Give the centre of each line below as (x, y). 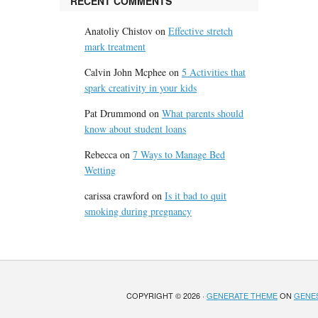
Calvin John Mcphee (125, 72)
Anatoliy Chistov (119, 31)
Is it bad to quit (196, 196)
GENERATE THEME (242, 295)
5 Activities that (214, 72)
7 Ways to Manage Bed (179, 154)
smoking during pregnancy (138, 211)
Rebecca (101, 154)
